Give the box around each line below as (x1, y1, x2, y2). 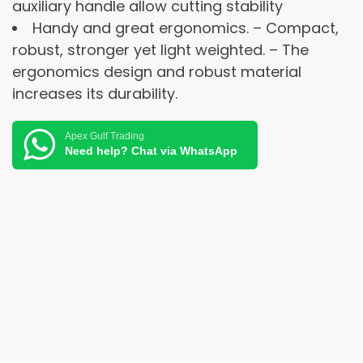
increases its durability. (12, 83, 177, 104)
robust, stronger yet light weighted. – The (12, 39, 309, 60)
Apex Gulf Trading (65, 130, 144, 143)
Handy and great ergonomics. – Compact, (32, 17, 339, 38)
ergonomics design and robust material (12, 61, 301, 82)
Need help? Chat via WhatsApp (65, 144, 237, 158)
